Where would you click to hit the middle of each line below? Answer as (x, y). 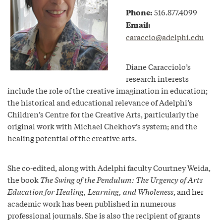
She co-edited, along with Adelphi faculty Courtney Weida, (109, 167)
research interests (157, 78)
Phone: (139, 12)
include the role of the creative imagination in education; (108, 90)
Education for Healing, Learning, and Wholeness (90, 191)
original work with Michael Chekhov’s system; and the (102, 126)
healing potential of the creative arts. (72, 138)
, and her (189, 191)
